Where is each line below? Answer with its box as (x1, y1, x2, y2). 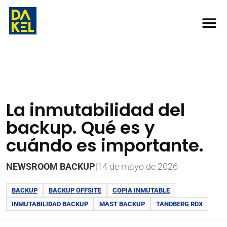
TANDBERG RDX (156, 200, 203, 208)
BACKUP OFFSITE (49, 186, 101, 194)
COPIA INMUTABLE (112, 186, 170, 194)
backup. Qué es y (6, 116, 155, 140)
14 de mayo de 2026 (97, 161, 178, 172)
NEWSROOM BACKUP (6, 161, 95, 172)
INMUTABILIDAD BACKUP (12, 200, 88, 208)
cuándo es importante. (6, 133, 204, 158)
